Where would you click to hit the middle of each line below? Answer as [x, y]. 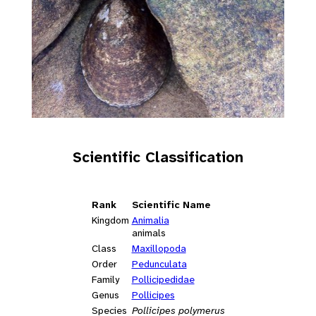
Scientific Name [171, 205]
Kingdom [110, 220]
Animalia [150, 220]
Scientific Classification [158, 157]
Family [105, 280]
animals [148, 233]
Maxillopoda [159, 249]
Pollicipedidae [163, 280]
